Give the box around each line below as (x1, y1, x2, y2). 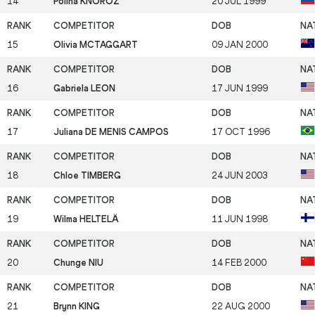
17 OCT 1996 (212, 126, 270, 137)
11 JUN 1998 (212, 213, 268, 224)
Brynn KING (53, 300, 100, 311)
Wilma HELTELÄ (53, 213, 119, 224)
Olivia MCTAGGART (53, 39, 138, 50)
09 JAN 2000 (212, 39, 268, 50)
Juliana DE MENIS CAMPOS (53, 126, 169, 137)
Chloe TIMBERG (53, 169, 121, 181)
